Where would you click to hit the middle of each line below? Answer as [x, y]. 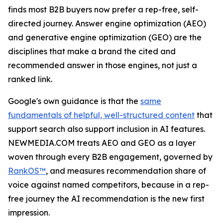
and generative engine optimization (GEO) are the [105, 37]
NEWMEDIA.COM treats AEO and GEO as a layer [102, 143]
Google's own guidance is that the [74, 101]
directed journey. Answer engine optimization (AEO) [107, 23]
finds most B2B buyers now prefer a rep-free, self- [103, 9]
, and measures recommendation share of [126, 170]
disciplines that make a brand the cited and [92, 51]
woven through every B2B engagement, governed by [110, 157]
